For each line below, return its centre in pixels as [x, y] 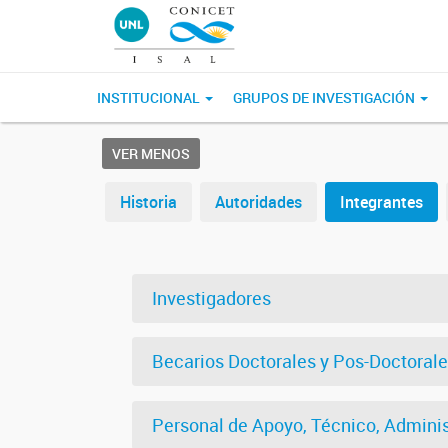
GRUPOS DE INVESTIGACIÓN [325, 97]
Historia [148, 202]
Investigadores [211, 298]
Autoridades [258, 202]
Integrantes [381, 202]
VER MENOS [151, 153]
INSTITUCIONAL [150, 97]
